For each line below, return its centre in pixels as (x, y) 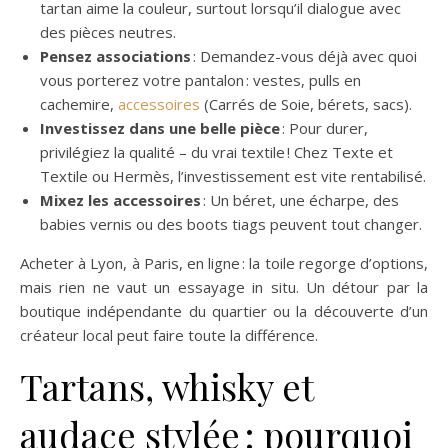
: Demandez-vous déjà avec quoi (304, 55)
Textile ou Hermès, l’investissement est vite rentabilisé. (233, 175)
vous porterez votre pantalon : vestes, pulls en (200, 79)
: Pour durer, (324, 127)
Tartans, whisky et (166, 385)
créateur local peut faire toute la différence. (169, 334)
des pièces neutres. (108, 31)
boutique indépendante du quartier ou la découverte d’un (224, 310)
